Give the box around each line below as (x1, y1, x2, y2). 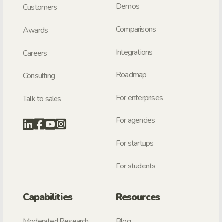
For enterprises (116, 92, 163, 104)
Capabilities (23, 191, 72, 204)
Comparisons (116, 24, 156, 35)
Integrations (116, 47, 153, 58)
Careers (23, 47, 47, 58)
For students (116, 161, 156, 172)
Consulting (23, 70, 55, 81)
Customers (23, 1, 57, 13)
